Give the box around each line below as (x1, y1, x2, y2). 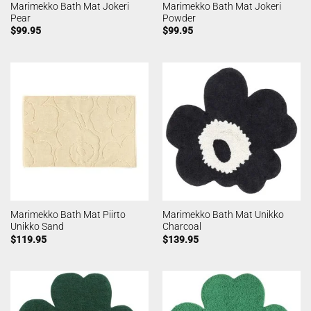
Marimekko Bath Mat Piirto (10, 209, 126, 221)
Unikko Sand (10, 221, 64, 233)
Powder (162, 12, 196, 24)
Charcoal (162, 221, 201, 233)
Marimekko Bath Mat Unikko (162, 209, 284, 221)
